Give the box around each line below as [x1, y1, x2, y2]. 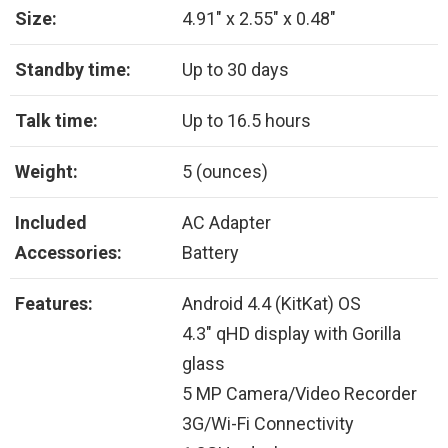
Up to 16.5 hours [182, 110, 311, 132]
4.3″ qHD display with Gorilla [182, 323, 401, 345]
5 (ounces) [182, 161, 268, 183]
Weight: [15, 161, 78, 183]
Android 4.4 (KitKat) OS [182, 293, 361, 315]
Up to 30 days [182, 59, 289, 81]
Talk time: [15, 110, 98, 132]
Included [15, 212, 87, 234]
